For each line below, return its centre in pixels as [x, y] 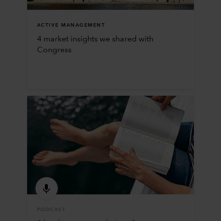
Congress [54, 50]
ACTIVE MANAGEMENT [71, 25]
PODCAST [51, 209]
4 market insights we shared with [95, 39]
